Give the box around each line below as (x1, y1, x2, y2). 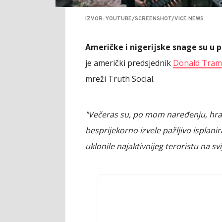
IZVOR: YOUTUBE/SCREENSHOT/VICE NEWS (85, 15, 204, 23)
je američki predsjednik (85, 57, 173, 69)
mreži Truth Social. (85, 73, 155, 85)
